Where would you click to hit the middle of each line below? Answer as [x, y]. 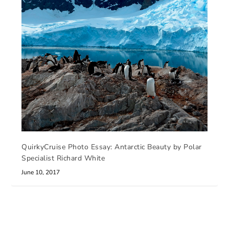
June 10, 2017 [41, 172]
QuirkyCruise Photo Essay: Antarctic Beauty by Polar [112, 147]
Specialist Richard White [63, 158]
